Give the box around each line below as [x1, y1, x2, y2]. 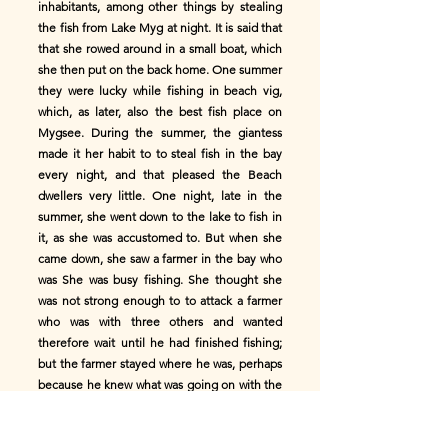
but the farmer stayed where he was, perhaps [38, 356, 282, 371]
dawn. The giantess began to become [38, 419, 282, 434]
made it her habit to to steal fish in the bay [38, 146, 282, 161]
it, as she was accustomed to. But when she [38, 230, 282, 245]
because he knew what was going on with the [38, 377, 282, 392]
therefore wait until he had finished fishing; [38, 335, 282, 350]
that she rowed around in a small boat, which [38, 41, 282, 56]
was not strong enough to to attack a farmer [38, 293, 282, 308]
